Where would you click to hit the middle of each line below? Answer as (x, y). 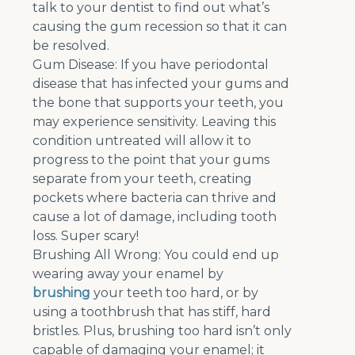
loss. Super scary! (86, 236)
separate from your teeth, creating (143, 179)
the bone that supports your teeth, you (158, 103)
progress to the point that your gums (151, 160)
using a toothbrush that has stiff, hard (152, 312)
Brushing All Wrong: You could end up (156, 255)
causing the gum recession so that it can (160, 27)
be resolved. (74, 46)
